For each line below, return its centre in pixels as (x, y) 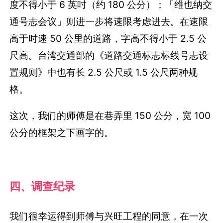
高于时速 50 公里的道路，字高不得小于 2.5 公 (108, 39)
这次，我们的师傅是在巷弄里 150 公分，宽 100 (110, 116)
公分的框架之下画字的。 (62, 133)
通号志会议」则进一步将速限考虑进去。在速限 (109, 22)
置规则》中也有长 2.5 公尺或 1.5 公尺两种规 (104, 72)
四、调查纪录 (43, 186)
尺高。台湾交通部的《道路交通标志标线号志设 (109, 56)
